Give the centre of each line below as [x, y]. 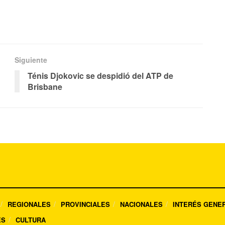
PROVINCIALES [85, 204]
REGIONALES [29, 204]
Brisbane [45, 87]
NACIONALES [141, 204]
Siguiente [31, 60]
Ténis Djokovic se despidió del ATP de [100, 76]
